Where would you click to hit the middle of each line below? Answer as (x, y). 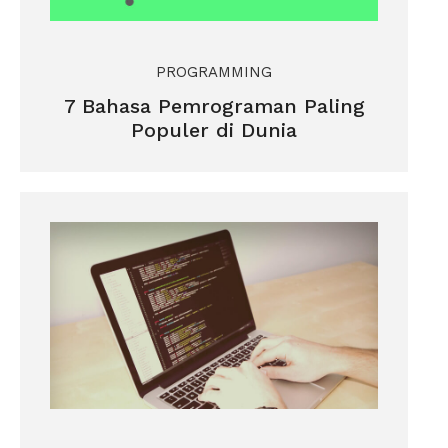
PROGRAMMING (214, 72)
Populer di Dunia (214, 130)
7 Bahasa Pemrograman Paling (214, 106)
